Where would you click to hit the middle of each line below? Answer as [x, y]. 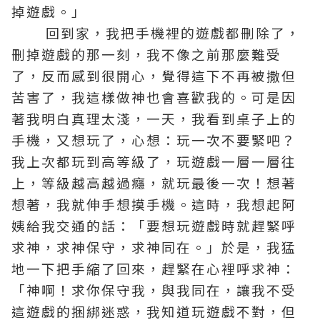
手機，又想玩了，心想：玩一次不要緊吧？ [154, 140]
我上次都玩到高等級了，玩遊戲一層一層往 [154, 161]
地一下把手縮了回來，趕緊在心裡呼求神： [154, 268]
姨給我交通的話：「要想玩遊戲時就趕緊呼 [154, 225]
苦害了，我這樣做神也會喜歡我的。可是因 [154, 97]
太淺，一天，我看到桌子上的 [199, 118]
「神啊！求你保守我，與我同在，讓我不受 [154, 290]
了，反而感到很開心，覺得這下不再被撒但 [154, 75]
